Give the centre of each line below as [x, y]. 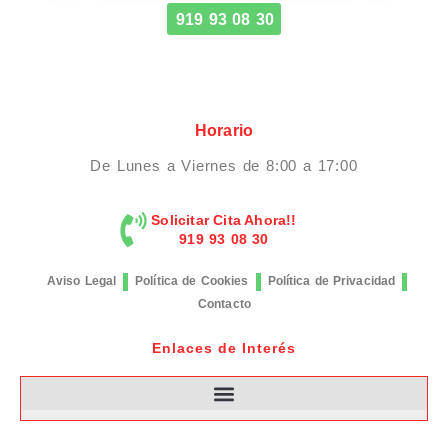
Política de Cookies [192, 281]
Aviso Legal [81, 281]
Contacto [224, 304]
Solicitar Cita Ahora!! [224, 220]
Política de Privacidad [331, 281]
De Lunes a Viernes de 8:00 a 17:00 [224, 165]
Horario [224, 130]
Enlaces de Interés [224, 348]
